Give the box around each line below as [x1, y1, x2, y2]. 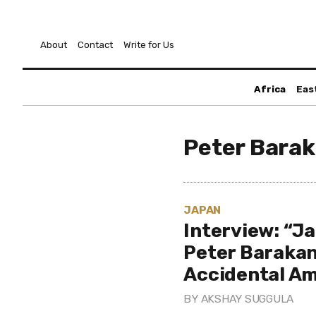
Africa [253, 84, 286, 95]
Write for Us [123, 39, 174, 50]
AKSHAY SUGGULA [200, 292, 294, 305]
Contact [78, 39, 113, 50]
